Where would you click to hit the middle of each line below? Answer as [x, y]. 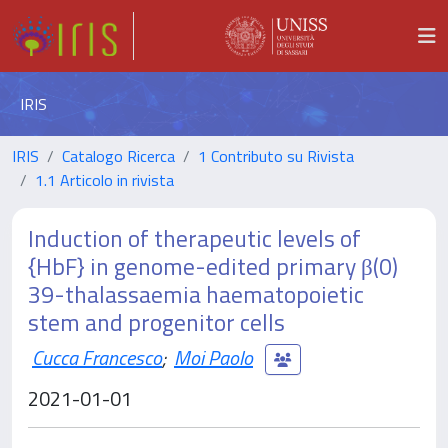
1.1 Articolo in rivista [104, 180]
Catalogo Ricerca [118, 156]
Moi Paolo [213, 357]
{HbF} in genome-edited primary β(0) [213, 266]
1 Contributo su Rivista [276, 156]
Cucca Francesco [97, 357]
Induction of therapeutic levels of [194, 238]
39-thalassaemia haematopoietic [196, 294]
